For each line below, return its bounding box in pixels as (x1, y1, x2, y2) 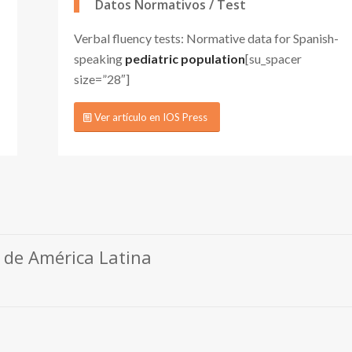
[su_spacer (245, 50, 302, 66)
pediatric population (125, 50, 245, 66)
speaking (74, 50, 125, 66)
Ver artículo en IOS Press (94, 111, 207, 124)
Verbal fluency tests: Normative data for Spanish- (74, 30, 339, 46)
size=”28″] (74, 71, 130, 86)
